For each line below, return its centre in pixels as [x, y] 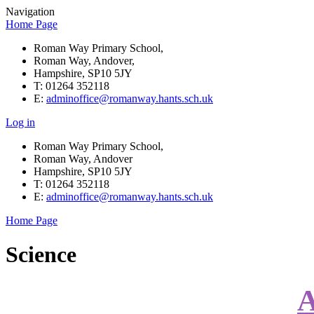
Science [41, 255]
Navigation [30, 12]
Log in [20, 122]
